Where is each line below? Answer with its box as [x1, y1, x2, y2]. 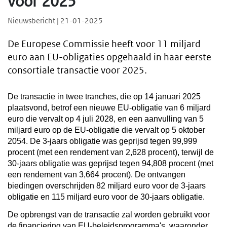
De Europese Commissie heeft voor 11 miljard [8, 38, 201, 50]
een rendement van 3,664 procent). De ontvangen [8, 170, 185, 179]
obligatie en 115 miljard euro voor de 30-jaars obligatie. [8, 192, 205, 201]
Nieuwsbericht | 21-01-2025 [8, 16, 103, 26]
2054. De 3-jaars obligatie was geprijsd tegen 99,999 [8, 136, 197, 145]
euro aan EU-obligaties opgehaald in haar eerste [8, 51, 211, 63]
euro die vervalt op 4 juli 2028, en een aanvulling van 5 [8, 114, 204, 123]
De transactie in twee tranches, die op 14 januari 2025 [8, 92, 201, 101]
